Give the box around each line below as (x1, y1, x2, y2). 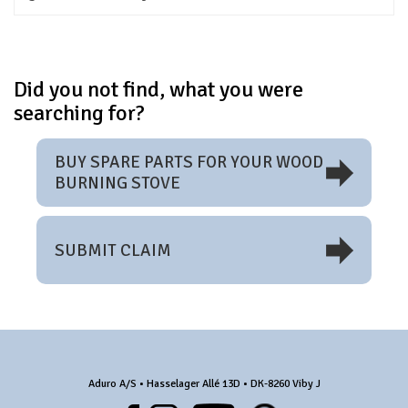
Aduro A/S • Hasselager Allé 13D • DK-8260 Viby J (87, 376, 321, 391)
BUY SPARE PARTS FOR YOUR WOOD (54, 151, 323, 172)
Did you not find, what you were (14, 75, 303, 103)
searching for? (14, 98, 145, 127)
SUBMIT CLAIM (54, 239, 171, 260)
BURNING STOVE (54, 172, 180, 193)
